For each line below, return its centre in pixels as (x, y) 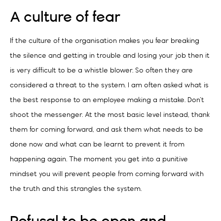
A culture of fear (65, 18)
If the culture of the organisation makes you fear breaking (105, 41)
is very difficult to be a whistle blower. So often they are (101, 71)
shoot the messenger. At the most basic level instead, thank (110, 115)
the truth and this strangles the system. (76, 189)
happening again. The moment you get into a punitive (99, 160)
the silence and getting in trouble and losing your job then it (110, 56)
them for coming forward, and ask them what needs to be (107, 130)
